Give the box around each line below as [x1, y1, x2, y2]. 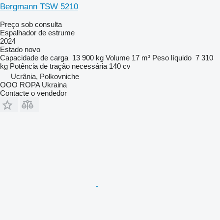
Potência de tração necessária [10, 61, 107, 70]
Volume [106, 53, 130, 62]
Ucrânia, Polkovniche [11, 72, 79, 81]
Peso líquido [152, 53, 192, 62]
